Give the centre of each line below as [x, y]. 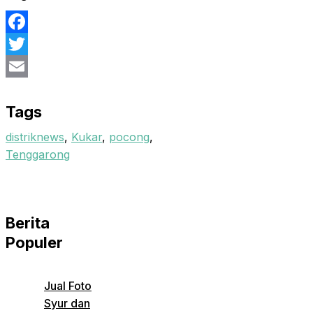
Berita [28, 223]
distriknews [35, 137]
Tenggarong [38, 155]
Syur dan [67, 304]
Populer [34, 243]
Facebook [32, 44]
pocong [129, 137]
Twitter [24, 67]
